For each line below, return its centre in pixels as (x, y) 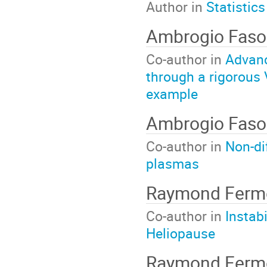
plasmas (173, 164)
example (172, 94)
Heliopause (181, 233)
